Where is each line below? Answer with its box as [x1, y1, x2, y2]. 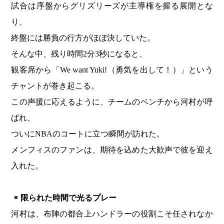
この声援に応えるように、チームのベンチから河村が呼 [11, 97, 213, 106]
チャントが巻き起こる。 [11, 81, 99, 90]
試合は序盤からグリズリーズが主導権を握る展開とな [11, 1, 213, 10]
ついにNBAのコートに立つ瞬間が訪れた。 [11, 129, 165, 138]
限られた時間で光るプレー [20, 193, 116, 202]
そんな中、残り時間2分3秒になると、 [11, 49, 147, 58]
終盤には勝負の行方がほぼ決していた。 [11, 33, 155, 42]
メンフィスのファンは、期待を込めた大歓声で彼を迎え [11, 145, 213, 154]
